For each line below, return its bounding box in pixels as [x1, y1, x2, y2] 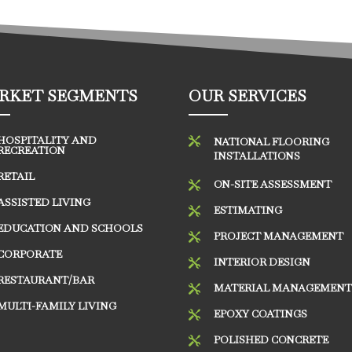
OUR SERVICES [189, 86, 307, 107]
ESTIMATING [214, 203, 283, 218]
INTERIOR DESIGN [214, 255, 311, 269]
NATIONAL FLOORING [214, 135, 330, 149]
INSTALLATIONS [214, 149, 301, 163]
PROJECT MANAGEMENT [214, 229, 344, 244]
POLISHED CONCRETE [214, 333, 329, 347]
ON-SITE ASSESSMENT [214, 178, 332, 192]
